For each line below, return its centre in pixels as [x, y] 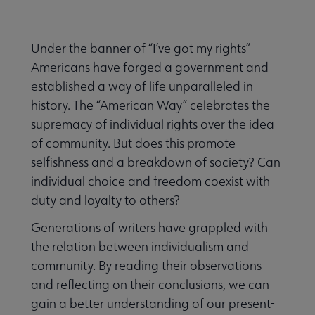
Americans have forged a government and [150, 67]
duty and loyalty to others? [105, 200]
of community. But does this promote [133, 143]
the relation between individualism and [140, 247]
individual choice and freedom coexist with [150, 181]
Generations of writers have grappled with [149, 228]
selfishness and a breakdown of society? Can [156, 162]
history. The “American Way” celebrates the [150, 105]
